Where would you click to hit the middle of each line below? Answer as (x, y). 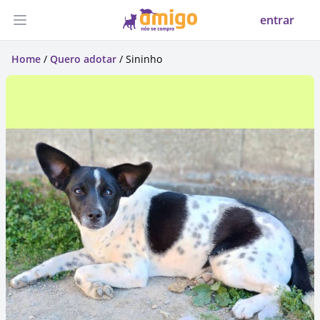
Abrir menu (50, 27)
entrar (277, 20)
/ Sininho (139, 59)
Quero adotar (83, 59)
